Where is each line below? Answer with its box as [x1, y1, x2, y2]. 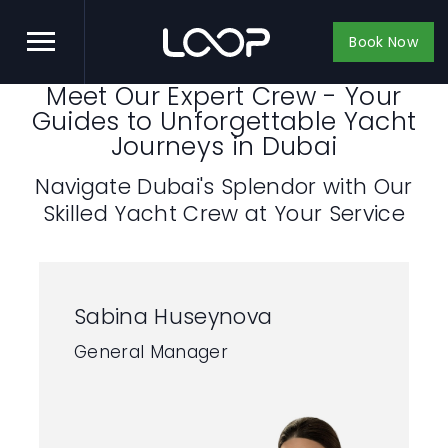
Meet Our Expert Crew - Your [46, 79, 402, 114]
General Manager [74, 340, 228, 364]
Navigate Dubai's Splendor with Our [35, 172, 413, 201]
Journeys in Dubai [110, 129, 338, 164]
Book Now [349, 32, 418, 52]
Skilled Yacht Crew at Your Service [42, 199, 406, 228]
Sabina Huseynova [74, 302, 273, 331]
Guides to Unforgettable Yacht [31, 104, 417, 139]
